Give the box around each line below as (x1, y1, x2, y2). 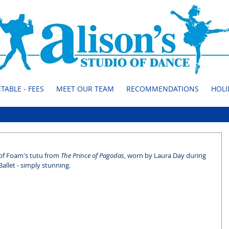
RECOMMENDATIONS (126, 84, 199, 94)
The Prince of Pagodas (61, 151, 124, 160)
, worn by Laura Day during (124, 151, 208, 160)
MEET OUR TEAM (56, 84, 114, 94)
